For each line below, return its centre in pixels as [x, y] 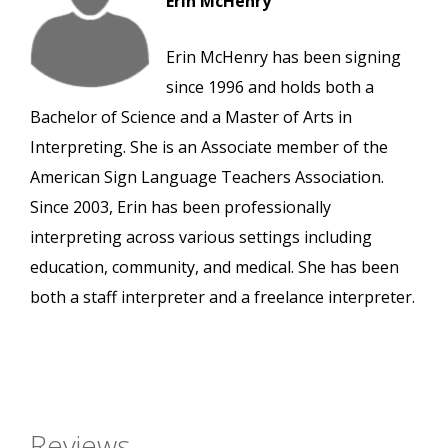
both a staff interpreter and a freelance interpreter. [222, 297]
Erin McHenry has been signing [283, 57]
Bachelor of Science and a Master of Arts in [191, 117]
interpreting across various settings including [201, 237]
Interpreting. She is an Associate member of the [209, 147]
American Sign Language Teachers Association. [207, 177]
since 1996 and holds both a [270, 87]
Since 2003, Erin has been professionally [180, 207]
